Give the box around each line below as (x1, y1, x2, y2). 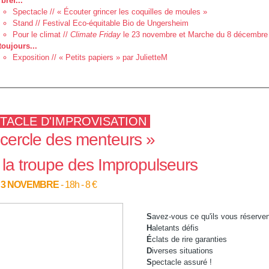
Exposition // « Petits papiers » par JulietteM (12, 53, 168, 62)
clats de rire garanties (151, 235, 227, 244)
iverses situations (151, 246, 213, 255)
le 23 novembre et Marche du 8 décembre (120, 30, 268, 39)
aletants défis (151, 223, 199, 232)
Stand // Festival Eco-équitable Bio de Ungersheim (12, 19, 189, 28)
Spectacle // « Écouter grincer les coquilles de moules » (12, 7, 207, 16)
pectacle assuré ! (151, 258, 212, 267)
